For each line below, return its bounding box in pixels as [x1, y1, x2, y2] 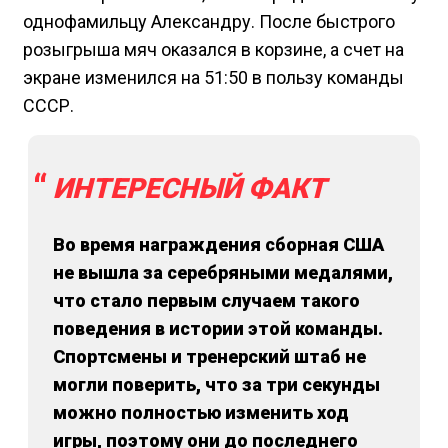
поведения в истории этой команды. [53, 318, 383, 340]
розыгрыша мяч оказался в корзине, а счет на [23, 39, 404, 61]
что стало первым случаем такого [53, 290, 360, 312]
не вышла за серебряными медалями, [53, 262, 393, 284]
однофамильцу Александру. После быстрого [23, 11, 395, 33]
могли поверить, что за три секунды [53, 374, 380, 396]
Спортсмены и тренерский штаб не [53, 346, 366, 368]
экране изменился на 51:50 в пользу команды [23, 67, 404, 89]
